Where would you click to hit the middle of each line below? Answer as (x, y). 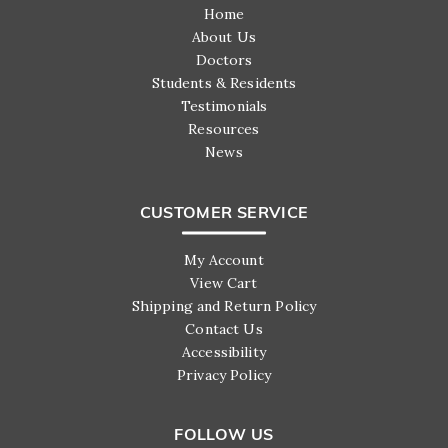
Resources (224, 129)
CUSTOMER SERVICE (224, 213)
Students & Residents (224, 83)
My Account (224, 260)
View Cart (224, 283)
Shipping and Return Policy (224, 306)
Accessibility (224, 352)
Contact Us (224, 329)
